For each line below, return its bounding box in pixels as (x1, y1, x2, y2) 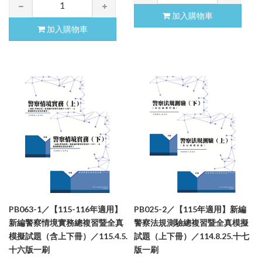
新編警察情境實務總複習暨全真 (9, 217, 123, 227)
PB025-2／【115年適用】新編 (134, 204, 246, 214)
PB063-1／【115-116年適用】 (9, 204, 122, 214)
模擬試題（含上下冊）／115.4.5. (9, 230, 127, 241)
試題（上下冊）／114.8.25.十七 (134, 230, 249, 241)
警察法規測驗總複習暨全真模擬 (134, 217, 249, 227)
